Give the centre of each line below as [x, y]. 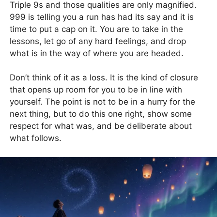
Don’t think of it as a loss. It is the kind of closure [104, 77]
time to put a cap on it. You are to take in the [96, 29]
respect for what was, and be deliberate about [101, 126]
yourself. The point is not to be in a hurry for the [102, 102]
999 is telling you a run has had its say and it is [102, 17]
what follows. [36, 138]
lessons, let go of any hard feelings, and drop [98, 41]
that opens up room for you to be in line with [96, 90]
